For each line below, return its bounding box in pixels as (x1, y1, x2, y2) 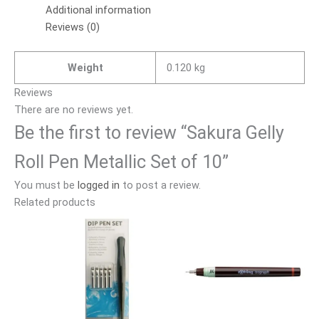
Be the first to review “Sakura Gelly (14, 122, 284, 143)
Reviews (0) (45, 21, 100, 33)
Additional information (45, 4, 151, 16)
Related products (14, 195, 95, 209)
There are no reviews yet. (14, 103, 133, 116)
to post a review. (120, 178, 201, 192)
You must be (14, 178, 78, 192)
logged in (78, 178, 120, 192)
